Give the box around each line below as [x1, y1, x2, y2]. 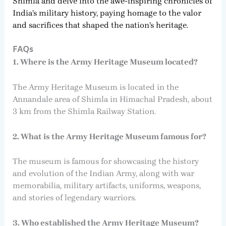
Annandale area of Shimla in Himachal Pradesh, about [12, 94, 212, 104]
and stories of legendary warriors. [12, 193, 136, 203]
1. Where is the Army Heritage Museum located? [12, 57, 198, 67]
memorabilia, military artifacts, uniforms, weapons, [12, 181, 201, 191]
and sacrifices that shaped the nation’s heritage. [12, 20, 188, 30]
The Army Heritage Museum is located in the [12, 82, 179, 92]
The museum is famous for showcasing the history [12, 156, 199, 166]
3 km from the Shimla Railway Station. [12, 106, 156, 116]
